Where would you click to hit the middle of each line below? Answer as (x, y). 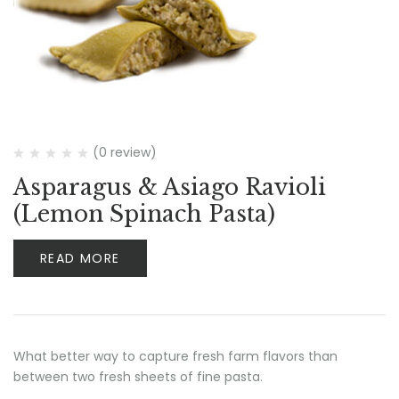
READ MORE (80, 258)
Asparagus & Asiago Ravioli (170, 187)
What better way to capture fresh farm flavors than (175, 356)
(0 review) (125, 152)
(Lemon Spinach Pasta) (144, 214)
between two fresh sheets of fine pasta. (142, 377)
